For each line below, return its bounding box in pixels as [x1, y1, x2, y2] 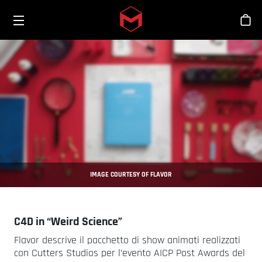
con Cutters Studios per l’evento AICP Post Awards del [14, 246, 245, 260]
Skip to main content [130, 19, 209, 32]
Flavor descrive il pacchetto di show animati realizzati [14, 233, 240, 247]
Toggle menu [18, 6, 66, 18]
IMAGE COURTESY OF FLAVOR [90, 170, 172, 179]
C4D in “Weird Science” [14, 214, 122, 229]
